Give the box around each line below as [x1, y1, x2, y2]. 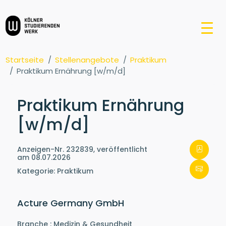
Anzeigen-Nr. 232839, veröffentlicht [17, 144, 147, 154]
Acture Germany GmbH [17, 197, 124, 210]
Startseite [6, 54, 44, 65]
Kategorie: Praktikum [17, 166, 93, 177]
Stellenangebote [55, 54, 120, 65]
